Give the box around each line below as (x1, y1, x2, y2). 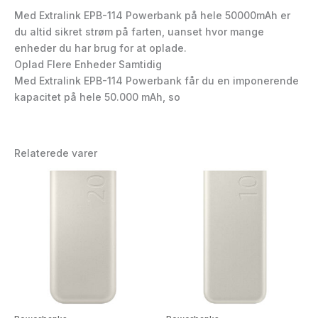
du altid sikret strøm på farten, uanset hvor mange (14, 25, 264, 38)
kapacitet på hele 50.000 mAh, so (14, 90, 180, 103)
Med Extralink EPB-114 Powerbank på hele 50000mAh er (14, 9, 290, 21)
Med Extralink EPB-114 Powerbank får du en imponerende (14, 74, 299, 87)
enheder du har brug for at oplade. (14, 41, 187, 54)
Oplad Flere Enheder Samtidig (14, 57, 162, 70)
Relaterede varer (14, 146, 97, 159)
